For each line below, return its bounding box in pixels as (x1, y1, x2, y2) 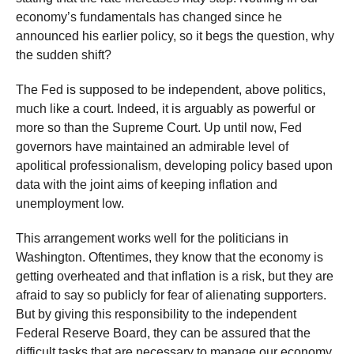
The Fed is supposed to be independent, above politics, (16, 83, 326, 96)
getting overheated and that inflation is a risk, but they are (16, 269, 333, 283)
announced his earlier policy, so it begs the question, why (16, 29, 334, 43)
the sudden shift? (16, 48, 111, 62)
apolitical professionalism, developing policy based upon (16, 159, 333, 172)
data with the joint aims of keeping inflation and (16, 178, 277, 191)
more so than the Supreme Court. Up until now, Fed (16, 121, 302, 134)
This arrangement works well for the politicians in (16, 232, 288, 245)
